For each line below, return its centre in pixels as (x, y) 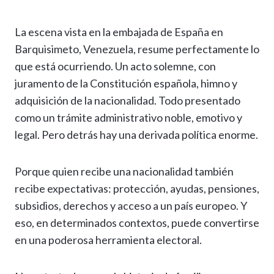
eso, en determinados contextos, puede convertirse (137, 223)
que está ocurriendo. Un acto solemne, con (115, 66)
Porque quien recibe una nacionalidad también (124, 172)
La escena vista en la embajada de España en (119, 32)
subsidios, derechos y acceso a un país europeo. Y (131, 206)
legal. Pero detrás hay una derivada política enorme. (136, 135)
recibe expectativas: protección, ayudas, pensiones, (137, 189)
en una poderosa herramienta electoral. (108, 240)
